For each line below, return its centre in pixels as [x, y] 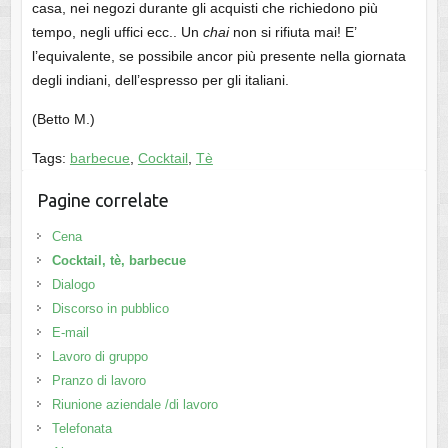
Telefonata [81, 429]
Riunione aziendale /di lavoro [134, 405]
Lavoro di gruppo [99, 357]
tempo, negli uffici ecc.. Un [117, 32]
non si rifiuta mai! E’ [292, 32]
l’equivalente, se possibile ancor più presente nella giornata [218, 56]
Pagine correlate [102, 200]
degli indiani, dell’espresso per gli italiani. [160, 80]
